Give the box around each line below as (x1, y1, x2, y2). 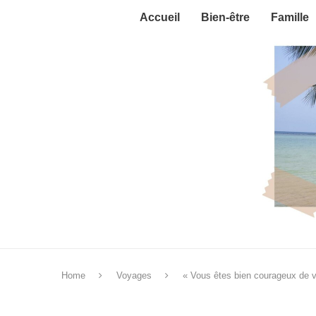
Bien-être (201, 11, 250, 23)
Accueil (140, 11, 180, 23)
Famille (271, 11, 309, 23)
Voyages (116, 270, 152, 281)
